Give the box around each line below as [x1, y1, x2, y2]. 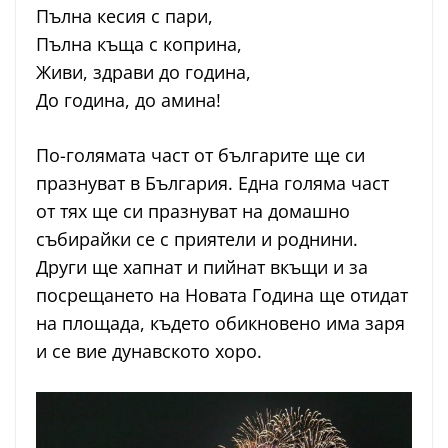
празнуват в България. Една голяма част [36, 171, 389, 196]
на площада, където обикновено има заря [36, 311, 405, 336]
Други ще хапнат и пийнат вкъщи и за [36, 255, 368, 280]
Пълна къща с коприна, [36, 32, 242, 57]
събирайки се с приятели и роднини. [36, 227, 358, 252]
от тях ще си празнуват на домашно [36, 199, 350, 224]
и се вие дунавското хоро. [36, 339, 262, 364]
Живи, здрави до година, [36, 60, 251, 85]
